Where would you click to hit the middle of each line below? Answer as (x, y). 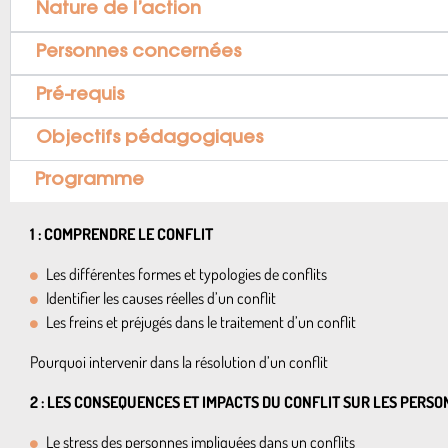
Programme (89, 181)
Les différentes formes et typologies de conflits (186, 274)
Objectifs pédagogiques (149, 139)
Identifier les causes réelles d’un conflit (161, 298)
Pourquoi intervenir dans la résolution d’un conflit (179, 362)
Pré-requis (80, 96)
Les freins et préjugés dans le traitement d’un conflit (201, 322)
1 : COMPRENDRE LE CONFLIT (121, 234)
